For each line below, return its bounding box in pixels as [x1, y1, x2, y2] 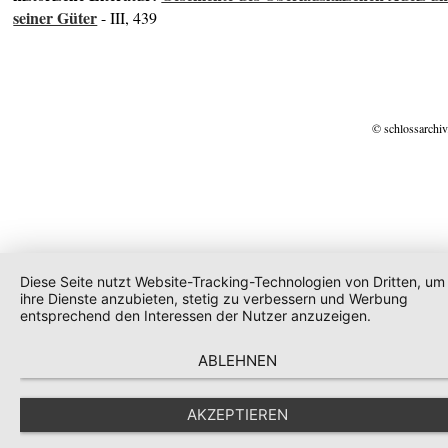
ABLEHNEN [198, 351, 277, 370]
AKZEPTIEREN [187, 405, 288, 424]
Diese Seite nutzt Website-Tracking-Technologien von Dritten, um [20, 273, 445, 290]
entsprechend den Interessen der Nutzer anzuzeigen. [20, 307, 371, 324]
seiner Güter [13, 6, 98, 30]
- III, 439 [97, 7, 158, 29]
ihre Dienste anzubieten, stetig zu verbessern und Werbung [20, 290, 408, 307]
